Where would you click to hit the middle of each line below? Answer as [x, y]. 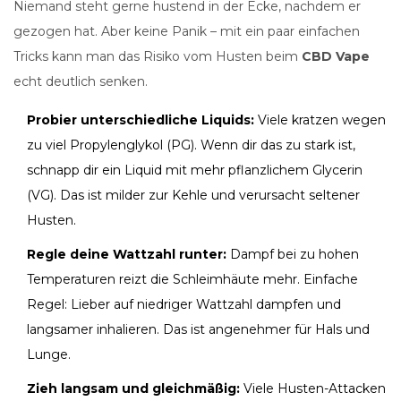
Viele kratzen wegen [320, 120]
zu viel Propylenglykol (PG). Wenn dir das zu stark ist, [191, 145]
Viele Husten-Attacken [313, 389]
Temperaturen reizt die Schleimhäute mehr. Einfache [192, 280]
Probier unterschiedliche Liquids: [141, 120]
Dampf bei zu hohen [293, 255]
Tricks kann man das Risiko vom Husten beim [158, 57]
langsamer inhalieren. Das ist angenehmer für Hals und [198, 330]
